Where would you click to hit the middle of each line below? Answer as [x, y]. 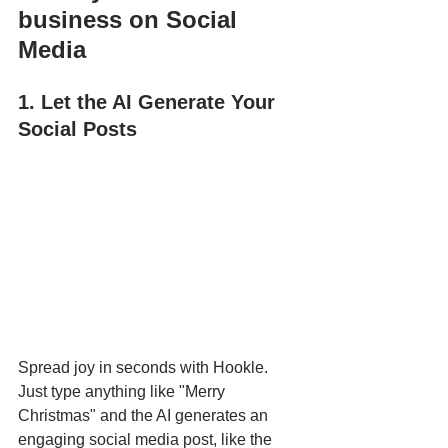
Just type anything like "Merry [123, 391]
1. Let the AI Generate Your [149, 101]
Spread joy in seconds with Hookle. [145, 367]
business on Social [131, 19]
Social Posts [77, 128]
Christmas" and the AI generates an [145, 415]
